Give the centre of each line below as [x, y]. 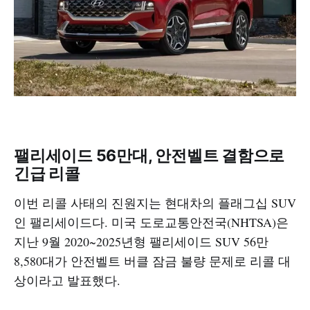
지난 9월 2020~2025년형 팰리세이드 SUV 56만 [141, 242]
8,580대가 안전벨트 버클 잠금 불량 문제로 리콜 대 [152, 261]
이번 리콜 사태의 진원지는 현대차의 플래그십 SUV [155, 203]
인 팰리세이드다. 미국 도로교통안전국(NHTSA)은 [151, 222]
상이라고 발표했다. [67, 281]
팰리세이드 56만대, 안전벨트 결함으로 [149, 156]
